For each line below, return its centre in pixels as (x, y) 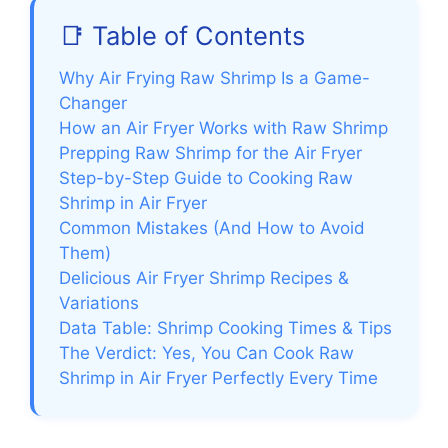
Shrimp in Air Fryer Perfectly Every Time (218, 377)
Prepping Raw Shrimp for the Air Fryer (210, 152)
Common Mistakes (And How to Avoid (212, 227)
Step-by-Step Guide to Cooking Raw (206, 177)
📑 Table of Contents (182, 35)
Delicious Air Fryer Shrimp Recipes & (204, 277)
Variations (99, 302)
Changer (93, 102)
